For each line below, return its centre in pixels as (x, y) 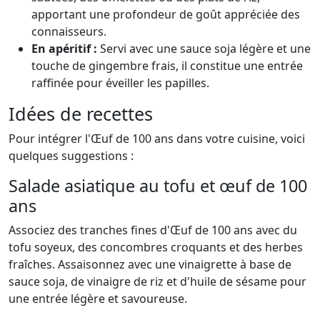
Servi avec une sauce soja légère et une (204, 49)
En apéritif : (64, 49)
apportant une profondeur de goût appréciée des (166, 15)
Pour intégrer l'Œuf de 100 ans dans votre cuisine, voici (157, 139)
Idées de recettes (81, 114)
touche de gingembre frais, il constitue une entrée (167, 66)
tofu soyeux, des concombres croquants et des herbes (156, 247)
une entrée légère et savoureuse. (98, 299)
